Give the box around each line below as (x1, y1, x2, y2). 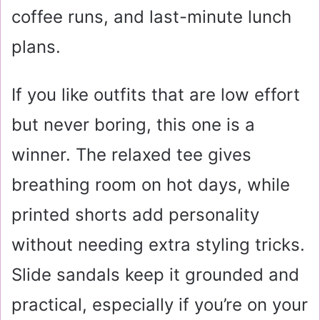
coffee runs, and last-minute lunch (11, 6, 291, 27)
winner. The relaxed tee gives (11, 144, 251, 165)
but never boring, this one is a (11, 114, 255, 135)
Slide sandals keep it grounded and (11, 264, 299, 285)
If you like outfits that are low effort (11, 84, 300, 105)
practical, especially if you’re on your (11, 294, 308, 315)
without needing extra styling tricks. (11, 234, 305, 255)
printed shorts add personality (11, 204, 259, 225)
